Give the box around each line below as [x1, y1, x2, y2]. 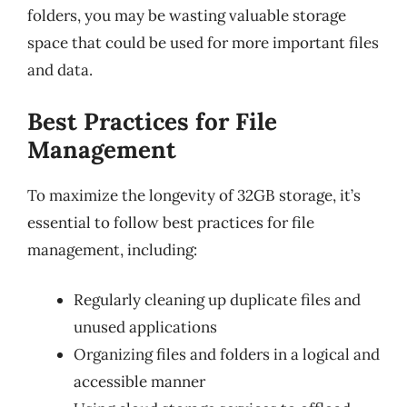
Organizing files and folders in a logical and [74, 344, 380, 364]
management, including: [27, 239, 197, 260]
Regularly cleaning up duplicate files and [74, 290, 361, 310]
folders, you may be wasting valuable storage [27, 5, 346, 25]
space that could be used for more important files [27, 33, 379, 53]
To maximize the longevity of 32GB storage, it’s [27, 184, 361, 205]
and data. [27, 60, 93, 80]
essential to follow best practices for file [27, 212, 314, 233]
